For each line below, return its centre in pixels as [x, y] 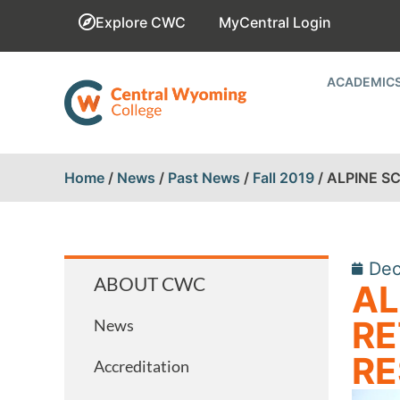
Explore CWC [141, 22]
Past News [204, 178]
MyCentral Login [275, 22]
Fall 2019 [283, 178]
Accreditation [142, 366]
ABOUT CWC [150, 283]
